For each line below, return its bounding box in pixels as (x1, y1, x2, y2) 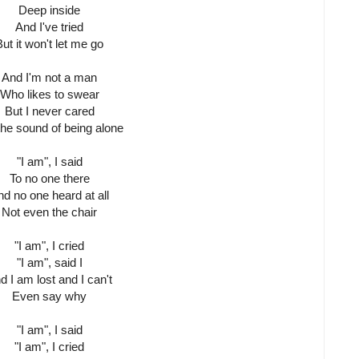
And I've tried (15, 20, 83, 34)
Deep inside (18, 3, 80, 18)
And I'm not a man (2, 71, 97, 85)
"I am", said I (16, 256, 83, 270)
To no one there (9, 171, 90, 186)
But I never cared (4, 104, 95, 119)
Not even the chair (2, 205, 97, 220)
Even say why (12, 289, 87, 304)
